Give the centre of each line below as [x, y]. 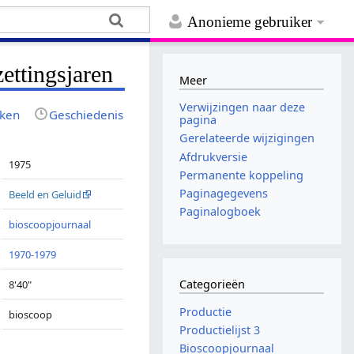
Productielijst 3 [220, 330]
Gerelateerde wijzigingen [247, 138]
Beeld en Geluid [45, 194]
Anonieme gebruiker [250, 22]
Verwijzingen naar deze [243, 107]
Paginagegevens [224, 193]
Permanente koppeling [242, 175]
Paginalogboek [220, 212]
